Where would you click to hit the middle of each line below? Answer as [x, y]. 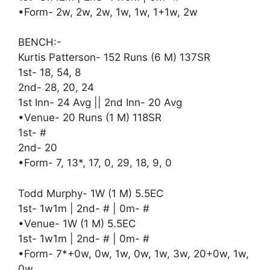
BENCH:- [40, 42]
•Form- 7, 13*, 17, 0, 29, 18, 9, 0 [95, 163]
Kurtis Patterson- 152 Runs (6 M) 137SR [114, 58]
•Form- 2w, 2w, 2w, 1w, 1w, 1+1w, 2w [108, 12]
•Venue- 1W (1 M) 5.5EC [77, 223]
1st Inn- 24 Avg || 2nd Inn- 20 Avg [100, 103]
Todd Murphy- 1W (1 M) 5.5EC [91, 193]
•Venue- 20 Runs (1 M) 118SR [90, 118]
